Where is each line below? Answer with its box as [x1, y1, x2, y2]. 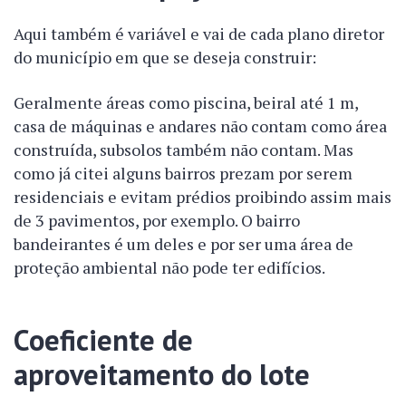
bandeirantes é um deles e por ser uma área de [14, 233, 353, 255]
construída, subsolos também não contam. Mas [14, 139, 353, 160]
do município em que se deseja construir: [14, 46, 316, 68]
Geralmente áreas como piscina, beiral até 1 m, [14, 92, 358, 113]
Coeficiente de [14, 321, 193, 359]
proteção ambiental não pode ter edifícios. [14, 256, 325, 278]
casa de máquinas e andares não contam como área [14, 115, 387, 137]
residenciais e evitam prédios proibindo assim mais [14, 186, 391, 208]
